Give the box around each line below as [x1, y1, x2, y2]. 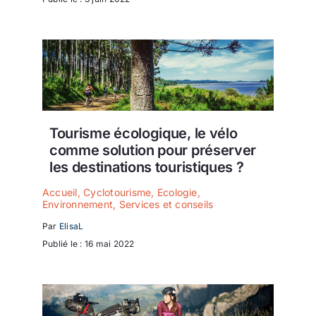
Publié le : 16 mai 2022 [42, 238, 135, 250]
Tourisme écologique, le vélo [49, 125, 238, 142]
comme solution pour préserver [49, 142, 257, 159]
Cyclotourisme [83, 186, 152, 199]
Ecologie [157, 186, 197, 199]
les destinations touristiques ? [49, 159, 244, 176]
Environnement [42, 198, 114, 211]
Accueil [42, 186, 78, 199]
